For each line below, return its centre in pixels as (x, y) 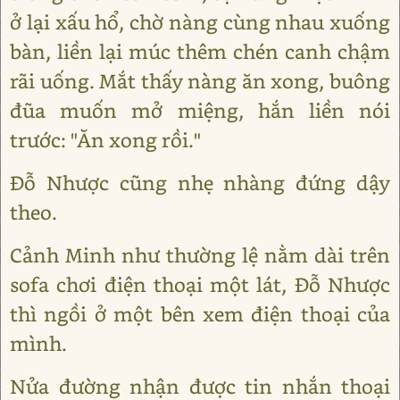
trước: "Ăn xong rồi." (105, 140)
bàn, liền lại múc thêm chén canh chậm (200, 51)
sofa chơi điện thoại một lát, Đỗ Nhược (200, 284)
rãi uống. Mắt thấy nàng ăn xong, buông (200, 81)
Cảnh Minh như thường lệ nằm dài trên (200, 255)
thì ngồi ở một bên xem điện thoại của (200, 314)
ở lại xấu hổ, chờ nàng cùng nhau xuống (200, 22)
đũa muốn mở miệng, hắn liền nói (200, 110)
